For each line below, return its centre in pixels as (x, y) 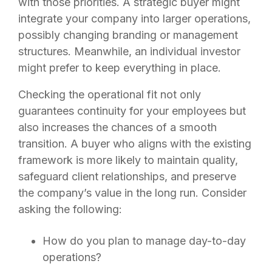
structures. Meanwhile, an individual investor (129, 51)
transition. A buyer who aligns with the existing (135, 143)
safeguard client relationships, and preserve (127, 176)
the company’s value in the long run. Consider (132, 192)
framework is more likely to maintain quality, (128, 160)
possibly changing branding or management (128, 35)
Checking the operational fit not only (110, 94)
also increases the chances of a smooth (117, 127)
